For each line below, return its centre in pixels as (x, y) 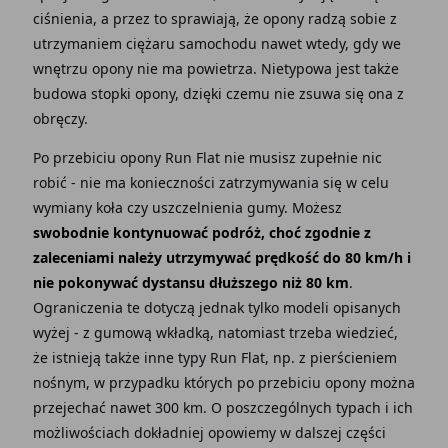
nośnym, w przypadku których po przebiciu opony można (223, 382)
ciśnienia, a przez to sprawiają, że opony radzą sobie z (214, 18)
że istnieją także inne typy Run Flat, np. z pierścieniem (214, 357)
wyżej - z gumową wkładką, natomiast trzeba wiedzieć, (215, 332)
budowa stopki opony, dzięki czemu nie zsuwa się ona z (218, 93)
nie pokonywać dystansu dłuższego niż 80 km (190, 282)
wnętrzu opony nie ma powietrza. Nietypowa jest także (215, 68)
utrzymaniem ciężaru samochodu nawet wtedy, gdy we (216, 43)
